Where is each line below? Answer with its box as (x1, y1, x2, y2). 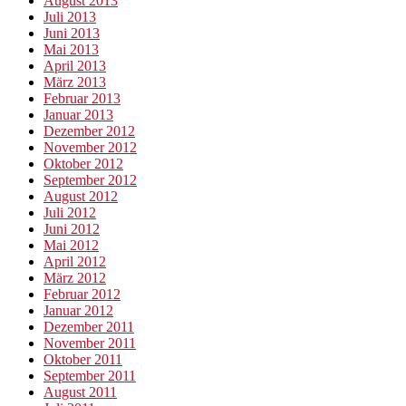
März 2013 (43, 74, 106, 91)
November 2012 (43, 140, 137, 156)
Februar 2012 (43, 286, 121, 303)
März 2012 (43, 270, 106, 286)
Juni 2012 (43, 221, 100, 237)
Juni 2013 (43, 25, 100, 42)
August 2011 (43, 384, 117, 401)
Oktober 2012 (43, 156, 123, 172)
